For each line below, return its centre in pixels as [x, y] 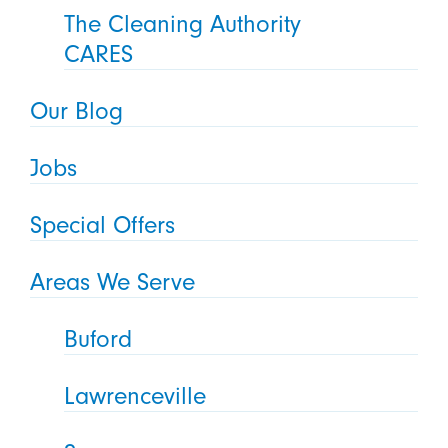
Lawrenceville [135, 395]
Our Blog [76, 111]
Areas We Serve [112, 282]
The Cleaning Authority [183, 24]
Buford [98, 338]
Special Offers [102, 225]
